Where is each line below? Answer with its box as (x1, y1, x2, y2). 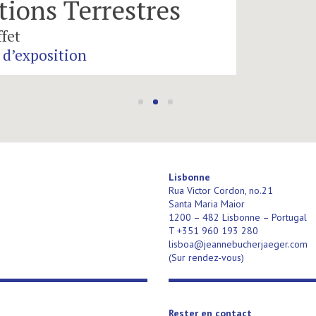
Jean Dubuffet (182, 25, 276, 46)
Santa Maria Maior (169, 197, 245, 210)
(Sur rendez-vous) (169, 250, 244, 264)
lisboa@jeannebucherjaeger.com (169, 237, 308, 250)
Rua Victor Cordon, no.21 (169, 183, 273, 197)
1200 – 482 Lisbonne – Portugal (169, 210, 307, 224)
